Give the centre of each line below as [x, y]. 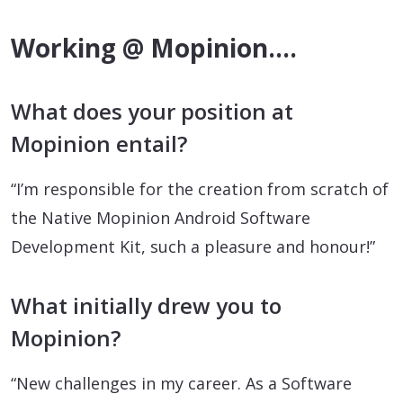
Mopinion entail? [99, 143]
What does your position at [152, 111]
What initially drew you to [146, 305]
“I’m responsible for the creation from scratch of [200, 188]
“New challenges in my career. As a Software [181, 383]
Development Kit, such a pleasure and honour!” [193, 246]
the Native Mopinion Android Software [161, 217]
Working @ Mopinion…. [154, 47]
